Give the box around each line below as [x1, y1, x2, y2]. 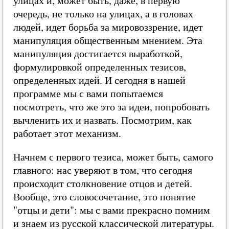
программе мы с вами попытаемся [13, 86, 163, 100]
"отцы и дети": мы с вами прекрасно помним [13, 203, 210, 217]
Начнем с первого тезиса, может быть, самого [13, 150, 213, 164]
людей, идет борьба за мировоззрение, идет [13, 20, 203, 34]
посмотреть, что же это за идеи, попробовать [13, 100, 210, 113]
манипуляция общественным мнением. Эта [13, 33, 202, 47]
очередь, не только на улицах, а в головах [13, 7, 193, 20]
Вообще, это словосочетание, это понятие [13, 190, 196, 203]
